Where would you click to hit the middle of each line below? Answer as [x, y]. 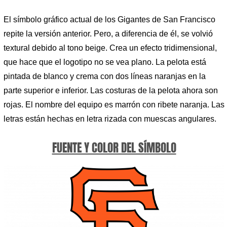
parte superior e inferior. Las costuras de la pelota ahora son [111, 91]
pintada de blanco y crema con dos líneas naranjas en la [105, 77]
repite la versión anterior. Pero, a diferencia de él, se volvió [108, 34]
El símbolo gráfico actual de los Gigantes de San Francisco [109, 20]
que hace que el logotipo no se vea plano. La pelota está [105, 62]
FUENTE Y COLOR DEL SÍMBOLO [114, 147]
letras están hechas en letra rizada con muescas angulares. [110, 119]
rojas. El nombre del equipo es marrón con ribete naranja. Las [114, 105]
